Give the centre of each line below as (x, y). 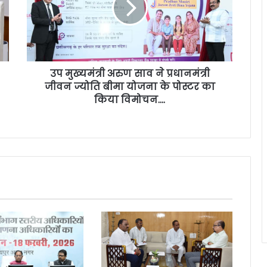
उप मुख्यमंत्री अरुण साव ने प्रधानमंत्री (130, 74)
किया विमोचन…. (130, 100)
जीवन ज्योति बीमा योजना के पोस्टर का (130, 87)
